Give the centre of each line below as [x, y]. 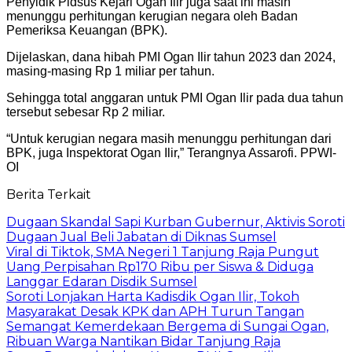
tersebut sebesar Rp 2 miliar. [86, 112]
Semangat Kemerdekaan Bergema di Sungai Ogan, [167, 326]
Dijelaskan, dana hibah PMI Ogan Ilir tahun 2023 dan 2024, [171, 57]
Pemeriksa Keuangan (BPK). [87, 30]
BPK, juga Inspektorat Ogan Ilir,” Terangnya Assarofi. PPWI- [171, 152]
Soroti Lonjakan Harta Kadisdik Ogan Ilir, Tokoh [153, 296]
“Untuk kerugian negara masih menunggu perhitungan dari [169, 138]
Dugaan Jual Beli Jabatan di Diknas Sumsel [141, 236]
